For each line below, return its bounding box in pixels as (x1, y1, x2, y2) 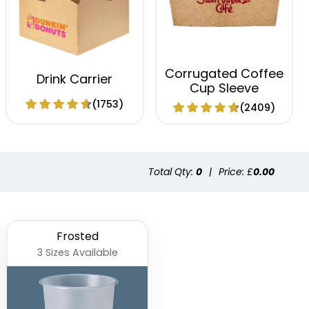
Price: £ (219, 165, 253, 179)
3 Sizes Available (37, 246, 118, 260)
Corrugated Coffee (164, 65, 283, 83)
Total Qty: (148, 165, 196, 179)
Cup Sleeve (189, 79, 259, 97)
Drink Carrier (37, 70, 112, 88)
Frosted (56, 228, 99, 245)
